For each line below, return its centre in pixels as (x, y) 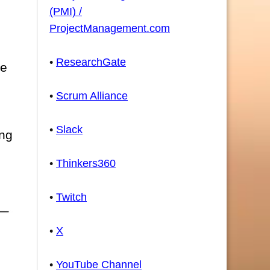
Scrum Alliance (92, 96)
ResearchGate (91, 62)
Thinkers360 (86, 163)
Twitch (71, 197)
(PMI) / (66, 11)
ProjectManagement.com (110, 28)
